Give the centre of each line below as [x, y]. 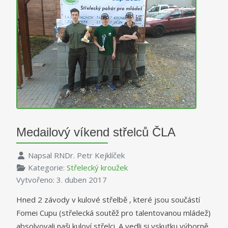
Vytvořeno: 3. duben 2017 [62, 179]
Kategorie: [47, 167]
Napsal [41, 155]
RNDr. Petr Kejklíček [89, 155]
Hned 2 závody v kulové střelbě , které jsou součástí [108, 199]
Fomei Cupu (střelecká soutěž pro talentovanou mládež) [113, 212]
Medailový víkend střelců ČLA [96, 132]
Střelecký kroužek [97, 167]
